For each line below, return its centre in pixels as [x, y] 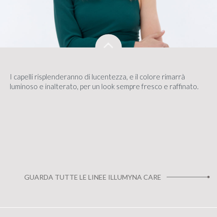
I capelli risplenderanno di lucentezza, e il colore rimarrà [97, 76]
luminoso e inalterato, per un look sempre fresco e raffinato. [104, 86]
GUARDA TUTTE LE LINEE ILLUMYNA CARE [93, 177]
